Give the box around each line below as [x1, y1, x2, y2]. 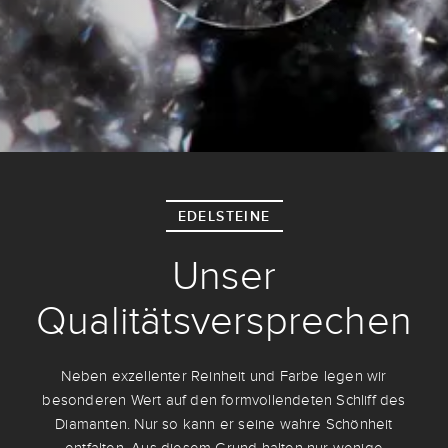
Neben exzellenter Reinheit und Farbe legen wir [61, 368, 387, 384]
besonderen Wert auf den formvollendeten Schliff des [42, 392, 406, 408]
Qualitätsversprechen [36, 299, 413, 343]
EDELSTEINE [177, 208, 271, 224]
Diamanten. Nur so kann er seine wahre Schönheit [55, 416, 393, 432]
